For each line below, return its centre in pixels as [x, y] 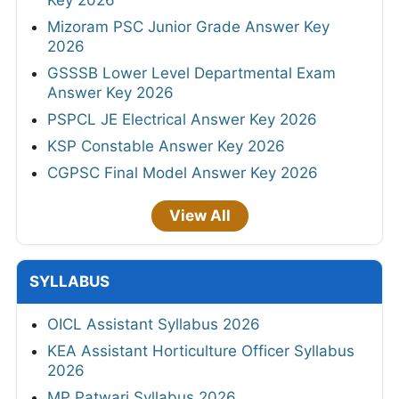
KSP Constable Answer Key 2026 [166, 147]
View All [199, 216]
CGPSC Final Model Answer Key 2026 [183, 173]
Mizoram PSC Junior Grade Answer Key [188, 27]
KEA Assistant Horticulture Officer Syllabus [201, 351]
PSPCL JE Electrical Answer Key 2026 [182, 120]
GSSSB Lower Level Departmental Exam [191, 73]
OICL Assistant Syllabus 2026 [154, 325]
